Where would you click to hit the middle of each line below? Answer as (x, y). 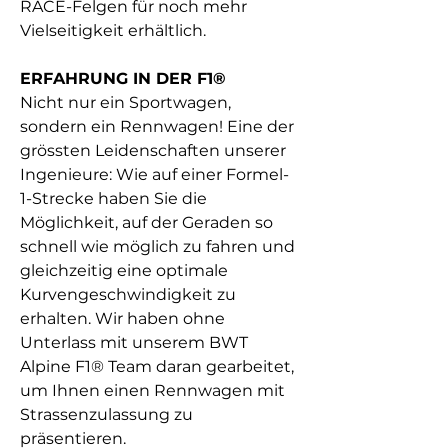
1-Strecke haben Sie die (113, 198)
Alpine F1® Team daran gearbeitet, (157, 366)
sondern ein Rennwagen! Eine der (157, 126)
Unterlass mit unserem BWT (134, 342)
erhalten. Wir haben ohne (122, 318)
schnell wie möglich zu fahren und (157, 246)
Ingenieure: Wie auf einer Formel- (154, 174)
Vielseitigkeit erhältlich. (113, 30)
